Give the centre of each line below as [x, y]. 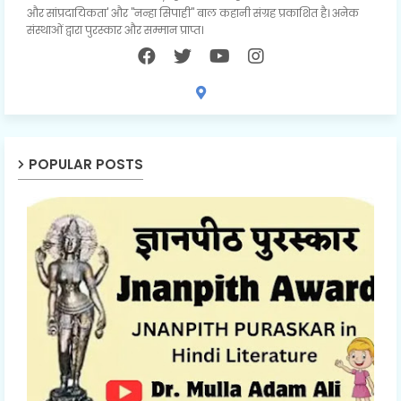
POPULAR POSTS [86, 165]
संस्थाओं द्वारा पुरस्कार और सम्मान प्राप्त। [115, 30]
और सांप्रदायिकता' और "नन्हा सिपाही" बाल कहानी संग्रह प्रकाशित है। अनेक [193, 13]
